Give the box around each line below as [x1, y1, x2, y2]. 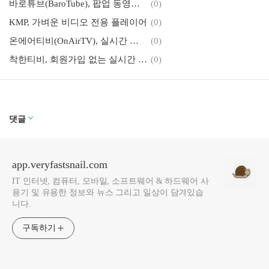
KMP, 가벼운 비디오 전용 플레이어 [9, 17, 147, 27]
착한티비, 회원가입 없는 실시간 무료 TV [138, 54, 147, 64]
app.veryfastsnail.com [12, 158, 107, 171]
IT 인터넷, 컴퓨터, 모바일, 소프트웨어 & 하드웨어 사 [12, 176, 209, 186]
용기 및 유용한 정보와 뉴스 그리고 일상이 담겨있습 [12, 187, 204, 197]
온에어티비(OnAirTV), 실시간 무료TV [130, 35, 139, 46]
